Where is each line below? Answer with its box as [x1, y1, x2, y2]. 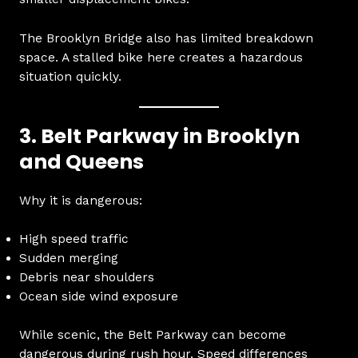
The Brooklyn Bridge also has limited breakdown [18, 30, 313, 46]
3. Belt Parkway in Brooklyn [18, 121, 300, 150]
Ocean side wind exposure [18, 289, 178, 304]
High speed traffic [18, 232, 129, 247]
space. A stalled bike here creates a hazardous [18, 50, 303, 65]
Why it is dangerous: [18, 193, 142, 208]
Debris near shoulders [18, 270, 154, 285]
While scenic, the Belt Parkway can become [18, 327, 286, 342]
